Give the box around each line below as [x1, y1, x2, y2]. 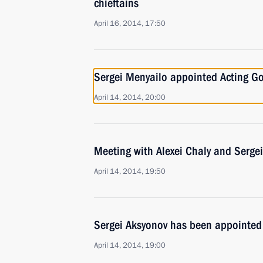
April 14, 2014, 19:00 [94, 240, 166, 251]
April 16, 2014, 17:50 [94, 18, 166, 29]
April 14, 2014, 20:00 [94, 92, 166, 103]
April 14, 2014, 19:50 [94, 166, 166, 177]
